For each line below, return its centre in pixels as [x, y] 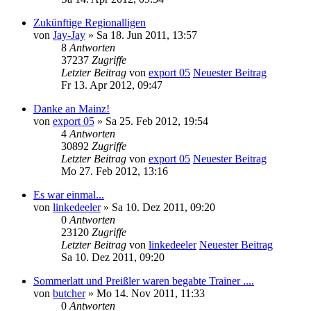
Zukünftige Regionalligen [90, 22]
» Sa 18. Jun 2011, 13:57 [141, 35]
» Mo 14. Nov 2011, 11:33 [145, 293]
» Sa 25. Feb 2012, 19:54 [151, 121]
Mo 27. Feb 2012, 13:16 [115, 171]
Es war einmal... [69, 194]
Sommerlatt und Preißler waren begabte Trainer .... [144, 280]
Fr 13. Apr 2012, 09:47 [112, 85]
